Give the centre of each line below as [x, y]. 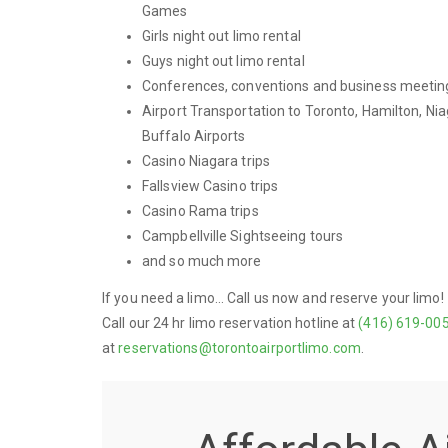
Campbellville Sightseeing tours [243, 235]
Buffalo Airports [194, 135]
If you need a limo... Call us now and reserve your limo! [273, 298]
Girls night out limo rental [221, 35]
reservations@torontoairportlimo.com [239, 348]
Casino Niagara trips [206, 160]
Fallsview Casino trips [210, 185]
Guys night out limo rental [223, 60]
